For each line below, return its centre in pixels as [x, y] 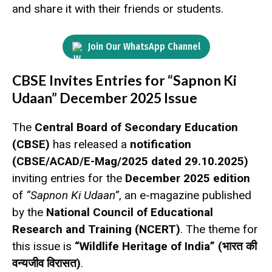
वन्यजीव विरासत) [46, 263]
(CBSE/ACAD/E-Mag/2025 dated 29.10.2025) [130, 161]
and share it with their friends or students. [118, 8]
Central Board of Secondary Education [136, 127]
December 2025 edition [188, 178]
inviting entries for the [69, 178]
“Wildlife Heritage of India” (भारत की [166, 246]
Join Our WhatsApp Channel [144, 47]
